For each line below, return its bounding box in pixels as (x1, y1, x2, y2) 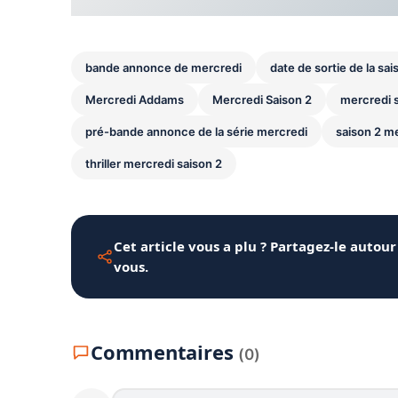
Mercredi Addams (85, 92, 184, 107)
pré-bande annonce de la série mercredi (85, 123, 307, 139)
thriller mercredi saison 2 (85, 155, 222, 171)
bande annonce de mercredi (85, 60, 242, 75)
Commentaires (91, 338, 239, 365)
